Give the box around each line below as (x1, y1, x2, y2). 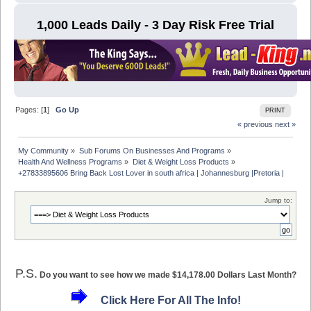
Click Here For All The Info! (100, 294, 241, 307)
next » (274, 120, 296, 129)
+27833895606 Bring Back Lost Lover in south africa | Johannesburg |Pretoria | (18, 169, 287, 178)
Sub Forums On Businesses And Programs (78, 146, 225, 155)
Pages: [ (15, 106, 44, 115)
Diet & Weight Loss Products (132, 158, 229, 167)
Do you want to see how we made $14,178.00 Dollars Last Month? (39, 269, 296, 280)
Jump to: (264, 196, 292, 204)
